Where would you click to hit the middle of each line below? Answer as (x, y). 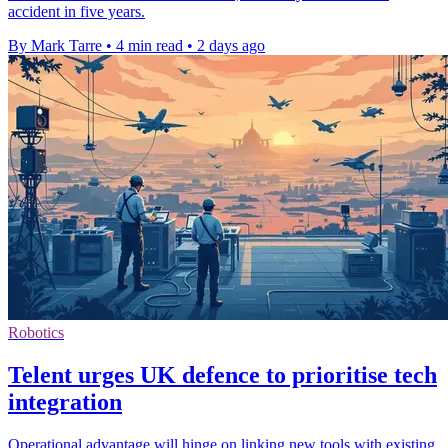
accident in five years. (76, 12)
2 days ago (231, 46)
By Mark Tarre (55, 46)
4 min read (149, 46)
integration (65, 402)
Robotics (36, 333)
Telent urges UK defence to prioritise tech (222, 375)
